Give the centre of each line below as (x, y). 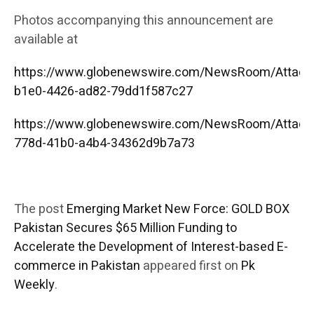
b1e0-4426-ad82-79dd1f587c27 (103, 91)
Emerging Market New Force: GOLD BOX (178, 209)
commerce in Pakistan (77, 266)
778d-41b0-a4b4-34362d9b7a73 (104, 143)
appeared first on (191, 266)
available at (46, 39)
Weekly (34, 285)
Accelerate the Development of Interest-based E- (151, 247)
